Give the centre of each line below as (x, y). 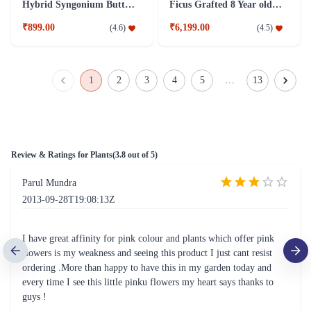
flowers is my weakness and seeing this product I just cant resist (147, 253)
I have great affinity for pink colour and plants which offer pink (148, 239)
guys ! (34, 297)
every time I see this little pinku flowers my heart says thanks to (148, 283)
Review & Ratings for (51, 155)
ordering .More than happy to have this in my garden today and (147, 268)
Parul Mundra (49, 183)
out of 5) (142, 155)
